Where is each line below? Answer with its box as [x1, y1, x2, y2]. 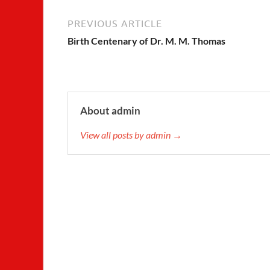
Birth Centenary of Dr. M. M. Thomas [67, 35, 225, 47]
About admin [80, 104, 140, 118]
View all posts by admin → [80, 129, 182, 141]
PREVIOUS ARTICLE [67, 18, 162, 30]
